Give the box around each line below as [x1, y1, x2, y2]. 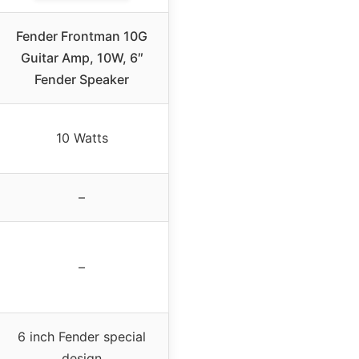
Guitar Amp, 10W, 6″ [20, 50, 143, 67]
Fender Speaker [34, 71, 129, 88]
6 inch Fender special [18, 329, 146, 345]
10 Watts [55, 130, 108, 147]
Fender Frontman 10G [16, 28, 147, 45]
